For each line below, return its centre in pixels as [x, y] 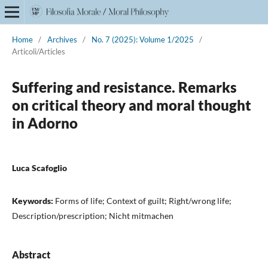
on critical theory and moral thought [131, 105]
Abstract [31, 254]
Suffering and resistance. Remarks [124, 87]
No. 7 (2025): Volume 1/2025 [142, 39]
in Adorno [45, 123]
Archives [62, 39]
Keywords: [33, 200]
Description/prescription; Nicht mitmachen [92, 215]
